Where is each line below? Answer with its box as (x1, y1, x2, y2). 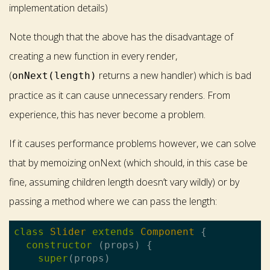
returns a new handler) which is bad (96, 68, 251, 82)
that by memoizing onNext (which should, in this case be (9, 155, 248, 169)
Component (140, 225, 195, 237)
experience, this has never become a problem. (9, 107, 206, 121)
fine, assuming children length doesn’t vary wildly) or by (9, 175, 239, 189)
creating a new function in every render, (9, 49, 177, 63)
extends (92, 225, 134, 237)
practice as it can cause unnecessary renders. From (9, 88, 230, 102)
